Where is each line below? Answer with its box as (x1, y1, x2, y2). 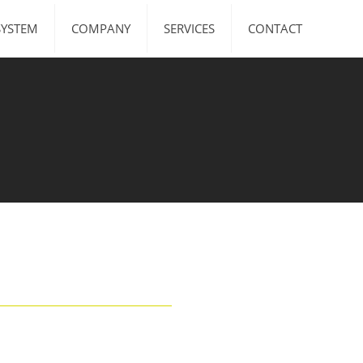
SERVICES (164, 20, 215, 36)
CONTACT (248, 20, 302, 36)
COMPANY (71, 20, 130, 36)
